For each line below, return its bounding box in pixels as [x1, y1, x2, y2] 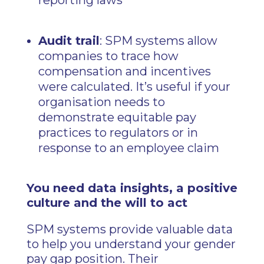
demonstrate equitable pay [38, 110, 196, 124]
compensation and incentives [38, 64, 211, 78]
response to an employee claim [38, 141, 219, 155]
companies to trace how [38, 49, 179, 63]
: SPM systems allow [99, 34, 217, 48]
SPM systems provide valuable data [26, 222, 233, 236]
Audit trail [38, 34, 100, 48]
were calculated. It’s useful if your [38, 80, 230, 94]
